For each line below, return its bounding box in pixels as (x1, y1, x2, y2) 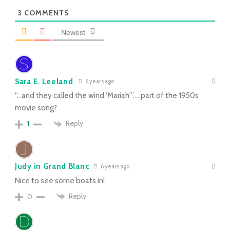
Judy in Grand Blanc (15, 162, 89, 171)
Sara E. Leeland (15, 76, 73, 86)
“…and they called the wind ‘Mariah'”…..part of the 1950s (15, 91, 199, 101)
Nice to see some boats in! (15, 176, 105, 185)
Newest (61, 28, 85, 37)
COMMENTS (22, 8, 69, 18)
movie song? (15, 103, 57, 113)
